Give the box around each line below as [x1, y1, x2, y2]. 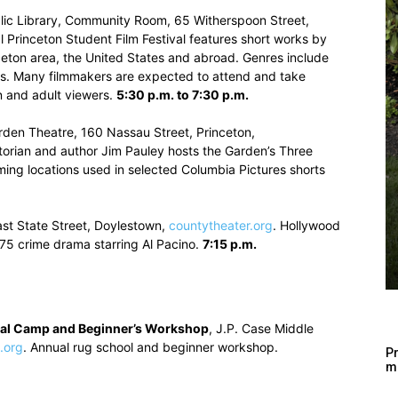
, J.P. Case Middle [209, 321, 314, 336]
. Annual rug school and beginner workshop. [23, 339, 278, 354]
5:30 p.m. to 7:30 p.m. [116, 87, 249, 102]
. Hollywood [273, 218, 340, 233]
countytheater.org [169, 218, 273, 233]
